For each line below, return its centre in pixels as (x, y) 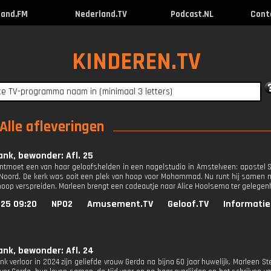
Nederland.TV (101, 14)
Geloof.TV (188, 204)
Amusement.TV (120, 204)
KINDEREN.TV (136, 62)
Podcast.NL (192, 14)
